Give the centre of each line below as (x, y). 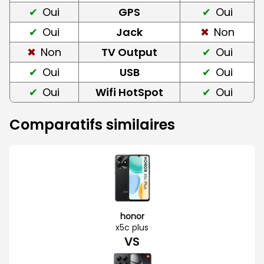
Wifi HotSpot (129, 92)
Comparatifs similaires (92, 124)
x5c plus (132, 227)
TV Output (129, 52)
